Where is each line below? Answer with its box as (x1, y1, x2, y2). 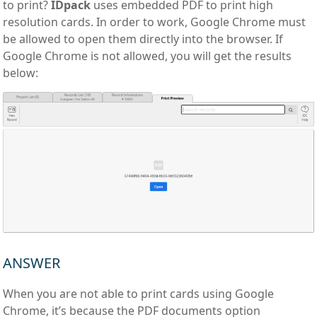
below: (3, 64, 39, 81)
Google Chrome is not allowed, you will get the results (3, 47, 292, 64)
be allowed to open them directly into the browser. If (3, 30, 284, 47)
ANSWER (3, 253, 61, 272)
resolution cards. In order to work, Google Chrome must (3, 13, 306, 30)
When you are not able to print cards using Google (3, 285, 275, 301)
